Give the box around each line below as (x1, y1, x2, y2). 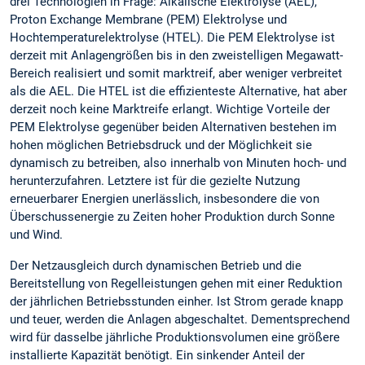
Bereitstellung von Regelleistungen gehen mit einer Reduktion (10, 275, 342, 291)
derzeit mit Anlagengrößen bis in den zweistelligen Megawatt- (10, 48, 343, 64)
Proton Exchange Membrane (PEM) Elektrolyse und (10, 12, 287, 28)
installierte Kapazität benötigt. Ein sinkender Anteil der (10, 347, 305, 363)
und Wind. (10, 227, 63, 243)
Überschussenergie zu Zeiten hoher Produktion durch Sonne (10, 209, 335, 225)
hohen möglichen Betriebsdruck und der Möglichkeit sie (10, 138, 312, 153)
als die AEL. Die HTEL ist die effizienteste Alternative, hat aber (10, 84, 347, 99)
